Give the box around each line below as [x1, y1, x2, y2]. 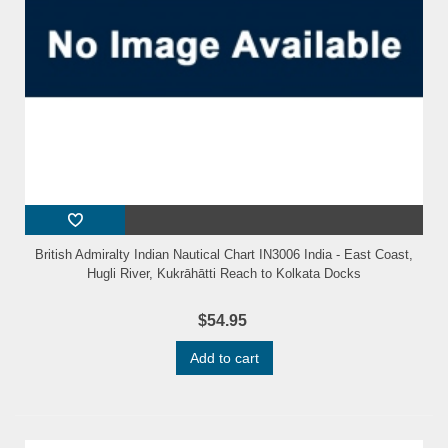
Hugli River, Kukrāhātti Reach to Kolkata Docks [87, 265, 361, 281]
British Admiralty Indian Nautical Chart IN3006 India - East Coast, [35, 246, 413, 262]
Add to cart [189, 349, 259, 366]
